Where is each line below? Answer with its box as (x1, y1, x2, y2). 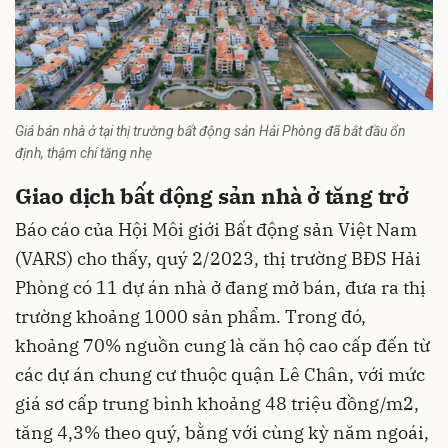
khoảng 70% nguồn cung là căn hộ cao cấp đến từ (15, 334, 430, 358)
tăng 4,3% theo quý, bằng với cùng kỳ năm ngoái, (15, 421, 429, 445)
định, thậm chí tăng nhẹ (15, 144, 152, 161)
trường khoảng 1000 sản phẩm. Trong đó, (15, 305, 366, 329)
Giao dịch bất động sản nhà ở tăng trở (15, 180, 409, 210)
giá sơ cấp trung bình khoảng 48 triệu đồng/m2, (15, 392, 419, 416)
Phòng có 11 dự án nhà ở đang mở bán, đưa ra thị (15, 276, 426, 300)
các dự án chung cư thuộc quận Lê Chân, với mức (15, 363, 425, 387)
